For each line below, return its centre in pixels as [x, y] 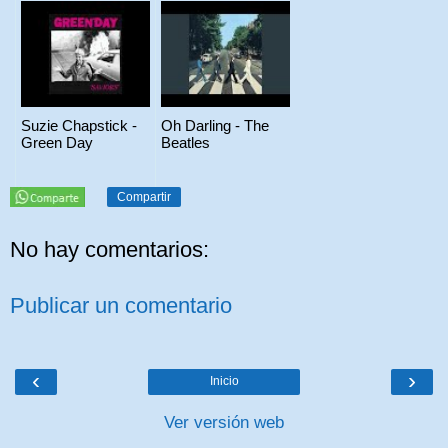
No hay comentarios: [109, 250]
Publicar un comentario [121, 306]
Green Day [57, 142]
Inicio [224, 381]
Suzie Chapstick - [79, 125]
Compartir [144, 196]
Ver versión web [224, 422]
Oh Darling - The [215, 125]
